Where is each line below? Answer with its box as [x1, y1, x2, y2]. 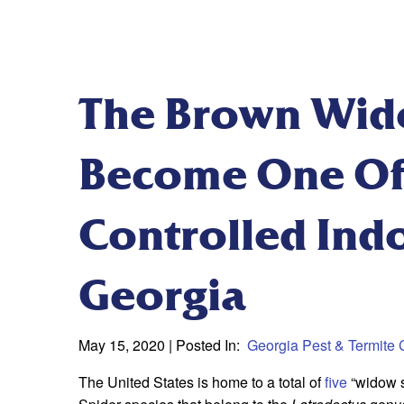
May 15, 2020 [78, 335, 169, 356]
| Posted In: [169, 335, 243, 356]
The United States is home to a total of [78, 372, 325, 393]
